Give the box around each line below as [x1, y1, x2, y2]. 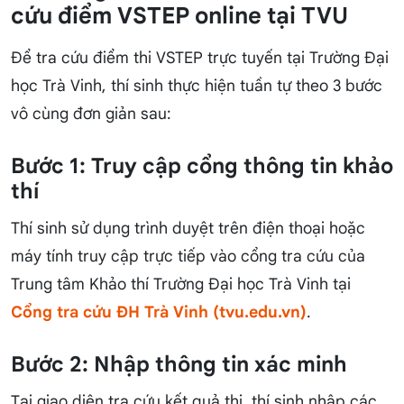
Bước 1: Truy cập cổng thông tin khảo [11, 152, 393, 180]
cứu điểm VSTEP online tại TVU [11, 2, 348, 31]
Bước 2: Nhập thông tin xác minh [11, 351, 347, 379]
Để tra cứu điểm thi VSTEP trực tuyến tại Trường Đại [11, 48, 389, 69]
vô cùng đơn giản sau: [11, 104, 171, 124]
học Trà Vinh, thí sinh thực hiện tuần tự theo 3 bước [11, 76, 382, 96]
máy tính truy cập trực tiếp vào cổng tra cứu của [11, 246, 365, 267]
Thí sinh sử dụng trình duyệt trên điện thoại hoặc [11, 218, 365, 239]
